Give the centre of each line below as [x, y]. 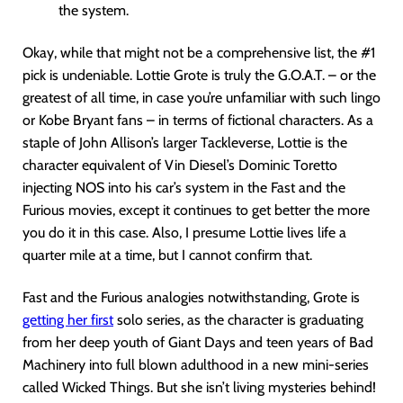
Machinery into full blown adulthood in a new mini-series [196, 365]
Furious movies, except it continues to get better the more [196, 210]
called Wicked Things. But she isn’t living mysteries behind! [199, 387]
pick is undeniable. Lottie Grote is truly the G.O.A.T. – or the [199, 75]
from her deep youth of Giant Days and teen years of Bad [198, 342]
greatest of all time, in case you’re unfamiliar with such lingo [201, 98]
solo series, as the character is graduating [238, 320]
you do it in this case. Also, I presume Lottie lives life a [184, 233]
